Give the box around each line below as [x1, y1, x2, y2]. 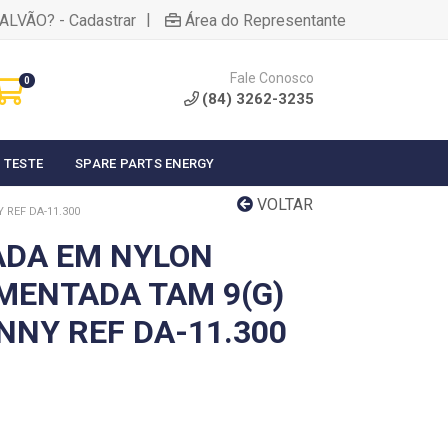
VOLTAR [253, 195, 313, 214]
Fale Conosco [230, 70, 314, 86]
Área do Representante [185, 10, 346, 30]
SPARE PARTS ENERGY [75, 155, 215, 171]
